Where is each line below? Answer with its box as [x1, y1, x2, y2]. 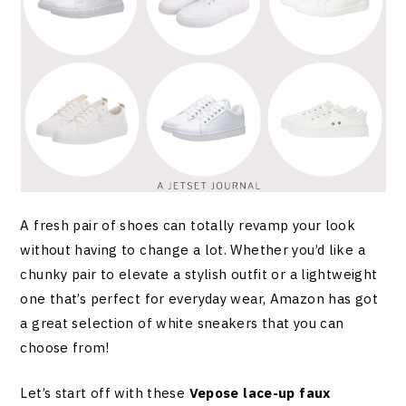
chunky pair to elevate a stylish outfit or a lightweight [20, 266, 378, 284]
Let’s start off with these [20, 383, 189, 401]
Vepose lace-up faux [188, 383, 331, 401]
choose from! [20, 339, 109, 357]
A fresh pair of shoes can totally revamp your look [20, 217, 356, 235]
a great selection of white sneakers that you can [20, 314, 344, 333]
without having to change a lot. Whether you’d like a [20, 241, 365, 259]
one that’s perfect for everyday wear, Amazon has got [20, 290, 378, 308]
